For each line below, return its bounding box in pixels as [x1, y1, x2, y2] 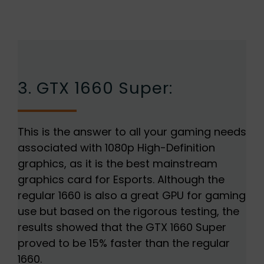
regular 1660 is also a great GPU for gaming [17, 188, 246, 203]
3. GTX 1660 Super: [17, 77, 173, 100]
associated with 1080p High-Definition [17, 140, 215, 156]
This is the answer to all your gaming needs [17, 124, 246, 140]
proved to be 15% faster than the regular [17, 236, 230, 251]
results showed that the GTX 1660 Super [17, 220, 226, 235]
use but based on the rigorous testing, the [17, 204, 239, 219]
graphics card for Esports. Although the [17, 172, 225, 187]
